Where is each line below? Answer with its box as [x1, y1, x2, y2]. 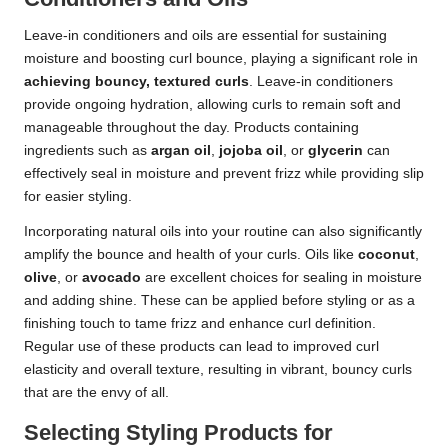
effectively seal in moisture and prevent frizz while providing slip [24, 166, 424, 182]
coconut [358, 247, 415, 263]
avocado [82, 270, 141, 286]
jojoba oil [219, 143, 283, 159]
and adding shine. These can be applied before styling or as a [24, 293, 415, 309]
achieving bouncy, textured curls [24, 74, 249, 90]
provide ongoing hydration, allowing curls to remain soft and [24, 97, 401, 113]
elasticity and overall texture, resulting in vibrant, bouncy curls [24, 362, 412, 378]
